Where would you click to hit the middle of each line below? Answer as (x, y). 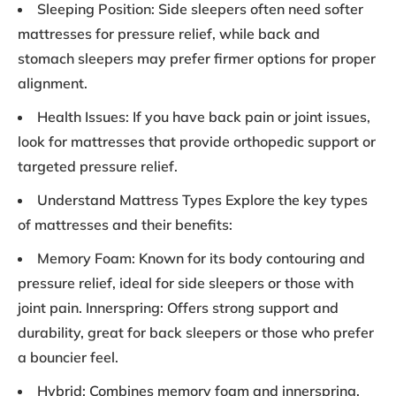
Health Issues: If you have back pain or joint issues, (204, 117)
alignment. (53, 84)
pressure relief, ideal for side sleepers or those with (186, 283)
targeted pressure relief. (98, 167)
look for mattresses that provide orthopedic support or (197, 142)
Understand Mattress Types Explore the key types (202, 200)
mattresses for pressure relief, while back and (169, 34)
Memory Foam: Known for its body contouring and (201, 259)
